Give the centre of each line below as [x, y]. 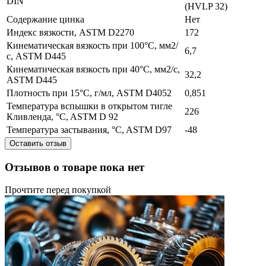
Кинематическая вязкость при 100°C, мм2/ [92, 45]
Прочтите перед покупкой [58, 190]
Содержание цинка [45, 19]
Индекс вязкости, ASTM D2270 [70, 32]
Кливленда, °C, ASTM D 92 [62, 116]
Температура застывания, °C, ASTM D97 [89, 129]
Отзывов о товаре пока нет [75, 167]
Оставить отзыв [38, 143]
